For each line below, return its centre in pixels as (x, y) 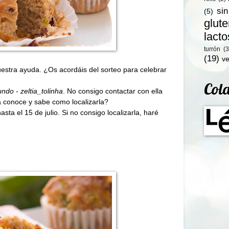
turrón (212, 49)
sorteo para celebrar (134, 69)
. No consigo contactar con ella (113, 91)
